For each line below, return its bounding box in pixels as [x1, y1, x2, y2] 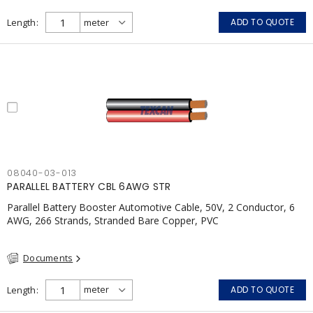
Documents [23, 252, 73, 264]
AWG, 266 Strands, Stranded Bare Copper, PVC [7, 214, 219, 227]
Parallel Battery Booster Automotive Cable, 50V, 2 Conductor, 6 [7, 201, 295, 214]
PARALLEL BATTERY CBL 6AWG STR [7, 180, 171, 194]
